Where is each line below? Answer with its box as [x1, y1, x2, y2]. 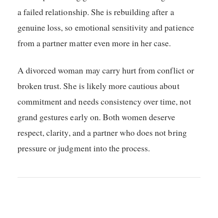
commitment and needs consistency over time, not [18, 95, 191, 108]
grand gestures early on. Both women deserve [18, 111, 176, 123]
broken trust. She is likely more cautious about [18, 80, 180, 92]
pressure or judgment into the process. [18, 142, 150, 154]
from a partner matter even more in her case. [18, 36, 171, 49]
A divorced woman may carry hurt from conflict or [18, 64, 194, 76]
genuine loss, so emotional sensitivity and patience [18, 21, 194, 33]
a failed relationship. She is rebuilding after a [18, 5, 174, 18]
